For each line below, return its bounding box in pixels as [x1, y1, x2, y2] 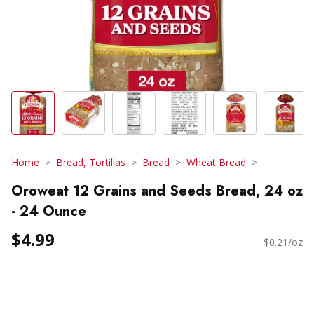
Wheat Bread [186, 156, 246, 169]
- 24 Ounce [11, 200, 86, 221]
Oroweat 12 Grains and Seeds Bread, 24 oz [11, 180, 303, 201]
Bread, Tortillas [56, 156, 125, 169]
